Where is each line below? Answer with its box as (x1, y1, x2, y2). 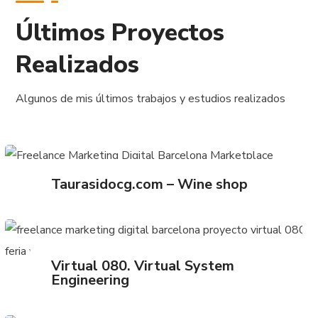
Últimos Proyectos (16, 16, 225, 50)
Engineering (51, 270, 130, 290)
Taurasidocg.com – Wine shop (51, 175, 248, 194)
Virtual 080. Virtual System (51, 256, 235, 276)
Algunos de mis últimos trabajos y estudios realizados (16, 91, 286, 107)
